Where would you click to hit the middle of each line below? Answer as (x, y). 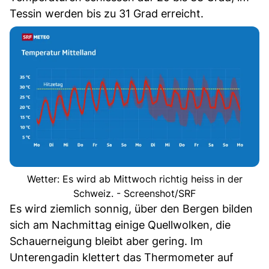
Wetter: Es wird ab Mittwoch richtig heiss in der (134, 179)
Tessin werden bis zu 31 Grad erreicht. (107, 13)
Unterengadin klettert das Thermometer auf (122, 258)
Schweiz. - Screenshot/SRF (134, 194)
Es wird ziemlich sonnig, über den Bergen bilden (131, 209)
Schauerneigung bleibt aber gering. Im (106, 241)
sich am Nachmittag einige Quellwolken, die (120, 225)
